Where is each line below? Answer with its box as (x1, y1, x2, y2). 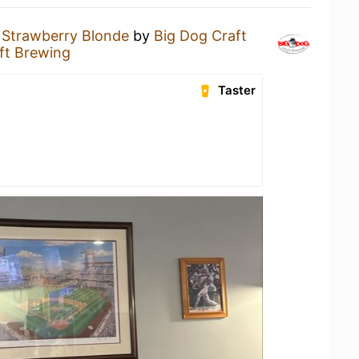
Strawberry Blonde (2, 27, 129, 44)
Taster (218, 83, 256, 98)
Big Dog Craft (154, 27, 247, 44)
